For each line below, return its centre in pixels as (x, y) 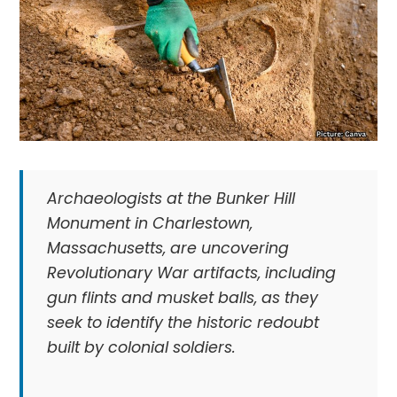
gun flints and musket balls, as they (182, 297)
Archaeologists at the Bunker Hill (171, 198)
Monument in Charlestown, (149, 223)
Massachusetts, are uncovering (167, 248)
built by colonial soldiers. (141, 347)
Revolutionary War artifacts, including (191, 272)
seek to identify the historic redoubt (183, 322)
